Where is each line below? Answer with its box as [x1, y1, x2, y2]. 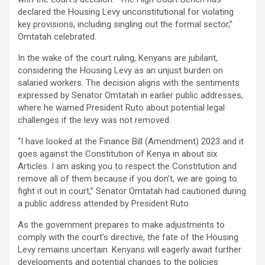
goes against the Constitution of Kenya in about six [18, 148, 217, 160]
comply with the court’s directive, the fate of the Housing [18, 232, 238, 243]
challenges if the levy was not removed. [18, 115, 171, 126]
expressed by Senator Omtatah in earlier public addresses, [18, 90, 243, 101]
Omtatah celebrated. [18, 31, 96, 43]
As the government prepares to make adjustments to [18, 219, 225, 231]
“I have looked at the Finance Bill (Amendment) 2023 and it [18, 136, 244, 147]
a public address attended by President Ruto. [18, 198, 190, 209]
